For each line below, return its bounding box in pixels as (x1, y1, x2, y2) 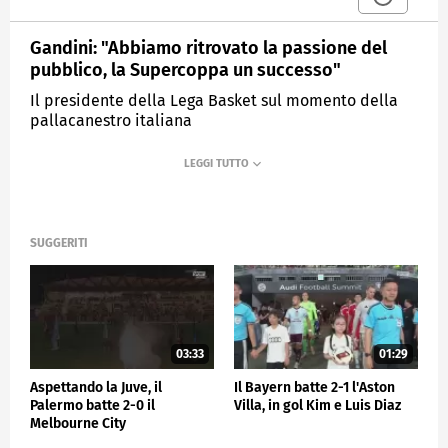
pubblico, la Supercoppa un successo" (30, 58, 341, 81)
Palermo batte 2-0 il (30, 396, 155, 414)
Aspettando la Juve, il (30, 378, 162, 396)
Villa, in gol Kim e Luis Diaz (234, 396, 401, 414)
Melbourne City (30, 414, 126, 432)
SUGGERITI (30, 236, 88, 251)
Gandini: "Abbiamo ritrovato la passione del (30, 36, 387, 59)
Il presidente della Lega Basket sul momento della (30, 90, 398, 110)
